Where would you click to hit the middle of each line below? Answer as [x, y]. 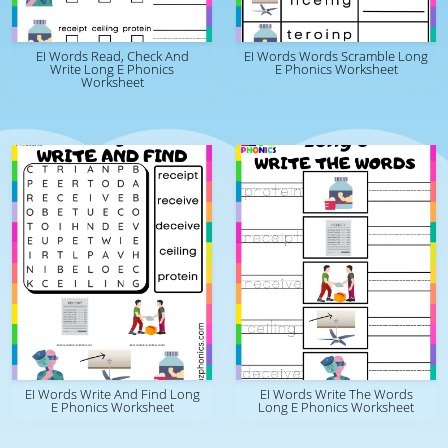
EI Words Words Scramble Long [336, 56]
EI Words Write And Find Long [112, 394]
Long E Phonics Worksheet [336, 407]
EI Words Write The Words [336, 394]
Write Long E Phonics [112, 69]
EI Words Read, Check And [112, 56]
